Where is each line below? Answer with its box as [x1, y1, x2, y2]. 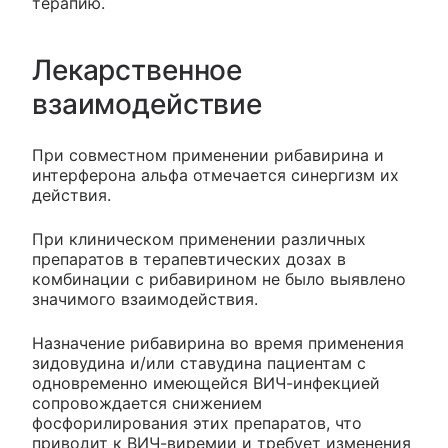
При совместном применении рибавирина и [32, 145, 384, 165]
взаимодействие [32, 87, 263, 121]
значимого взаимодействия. [32, 289, 258, 309]
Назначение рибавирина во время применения [32, 333, 404, 353]
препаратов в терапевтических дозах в [32, 249, 346, 269]
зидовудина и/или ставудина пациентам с [32, 353, 366, 373]
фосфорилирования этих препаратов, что [32, 413, 362, 433]
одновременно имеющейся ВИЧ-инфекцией [32, 373, 380, 393]
